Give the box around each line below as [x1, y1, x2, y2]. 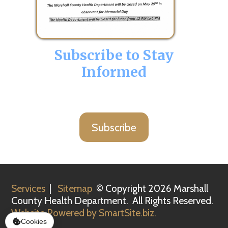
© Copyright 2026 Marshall [92, 182, 209, 195]
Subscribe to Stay [54, 47, 174, 64]
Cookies [20, 217, 47, 226]
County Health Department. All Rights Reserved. [11, 194, 214, 207]
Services [11, 182, 46, 195]
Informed [81, 64, 147, 81]
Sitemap [58, 182, 93, 195]
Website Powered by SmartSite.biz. [11, 207, 157, 219]
